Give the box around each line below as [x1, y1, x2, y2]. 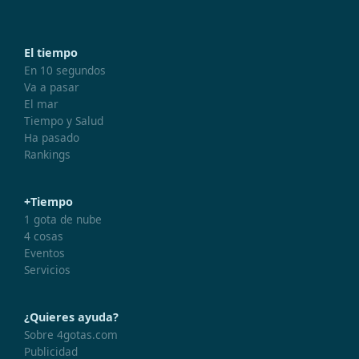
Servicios [24, 261, 71, 277]
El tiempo [24, 44, 78, 60]
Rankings [24, 146, 71, 162]
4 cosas [24, 228, 63, 244]
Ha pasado [24, 129, 79, 145]
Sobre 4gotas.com [24, 326, 118, 342]
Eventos [24, 244, 65, 260]
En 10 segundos [24, 62, 106, 78]
